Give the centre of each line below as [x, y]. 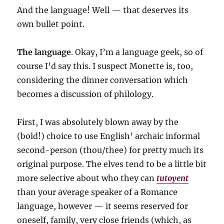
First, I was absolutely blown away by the [98, 122]
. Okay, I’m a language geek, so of [137, 52]
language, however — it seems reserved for [103, 206]
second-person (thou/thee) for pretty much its [110, 150]
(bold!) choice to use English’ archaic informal [109, 136]
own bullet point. [51, 24]
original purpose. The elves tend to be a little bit [112, 164]
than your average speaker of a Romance [97, 192]
